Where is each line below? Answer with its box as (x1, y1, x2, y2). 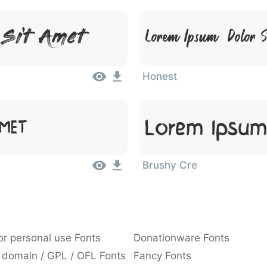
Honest (142, 70, 177, 82)
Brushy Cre (142, 159, 197, 171)
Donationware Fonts (133, 232, 229, 244)
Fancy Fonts (133, 250, 191, 262)
